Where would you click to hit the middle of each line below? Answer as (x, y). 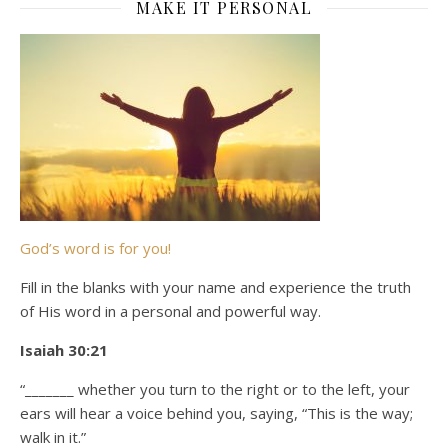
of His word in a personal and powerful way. (170, 311)
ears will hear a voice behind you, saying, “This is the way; (216, 413)
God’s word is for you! (95, 248)
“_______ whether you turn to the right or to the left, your (215, 389)
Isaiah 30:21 (64, 350)
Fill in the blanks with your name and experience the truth (215, 287)
